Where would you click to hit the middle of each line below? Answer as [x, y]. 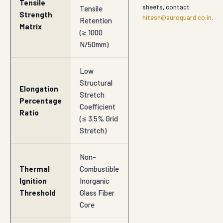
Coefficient [98, 107]
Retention [96, 21]
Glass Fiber [97, 193]
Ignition [33, 181]
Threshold [38, 193]
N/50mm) [94, 45]
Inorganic [95, 181]
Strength [36, 15]
